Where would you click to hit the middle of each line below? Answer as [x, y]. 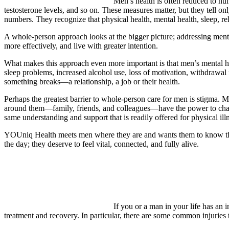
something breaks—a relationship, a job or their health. [92, 81]
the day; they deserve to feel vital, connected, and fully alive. [101, 144]
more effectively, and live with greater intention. [81, 45]
